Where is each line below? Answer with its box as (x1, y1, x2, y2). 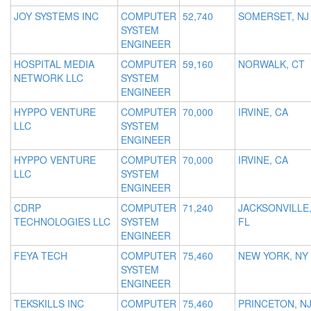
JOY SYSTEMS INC (14, 9, 99, 24)
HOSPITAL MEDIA (14, 57, 94, 72)
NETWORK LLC (14, 71, 83, 85)
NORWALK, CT (238, 57, 305, 72)
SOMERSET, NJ (238, 9, 309, 24)
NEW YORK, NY (238, 249, 308, 263)
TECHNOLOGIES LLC (14, 215, 110, 229)
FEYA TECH (14, 249, 67, 263)
